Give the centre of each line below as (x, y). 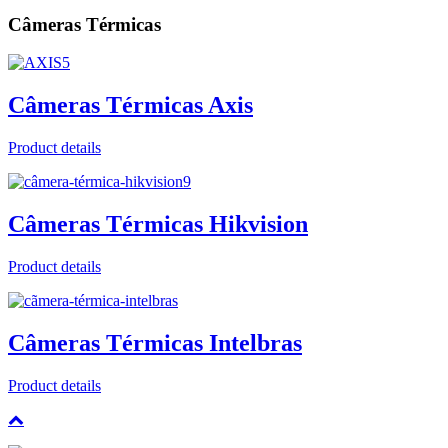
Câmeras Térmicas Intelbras (155, 342)
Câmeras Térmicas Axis (130, 105)
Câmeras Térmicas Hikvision (158, 224)
